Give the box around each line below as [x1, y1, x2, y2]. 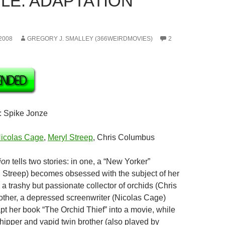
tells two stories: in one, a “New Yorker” [10, 157, 150, 166]
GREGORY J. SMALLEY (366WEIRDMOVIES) [27, 35, 153, 42]
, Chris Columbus [93, 133, 155, 142]
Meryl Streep [48, 133, 93, 142]
